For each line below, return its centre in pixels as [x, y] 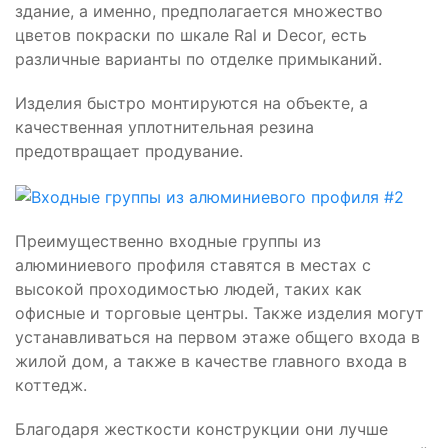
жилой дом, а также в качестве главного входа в [211, 360]
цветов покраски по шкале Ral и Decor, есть [191, 35]
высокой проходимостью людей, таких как [188, 288]
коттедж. [51, 384]
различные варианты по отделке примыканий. [198, 59]
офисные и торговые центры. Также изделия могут [219, 312]
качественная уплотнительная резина [164, 127]
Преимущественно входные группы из [168, 240]
